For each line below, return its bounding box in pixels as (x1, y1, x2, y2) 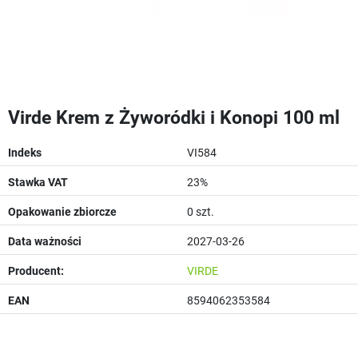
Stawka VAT (8, 176, 68, 189)
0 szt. (187, 205, 214, 218)
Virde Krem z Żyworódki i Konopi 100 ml (8, 106, 340, 129)
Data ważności (8, 235, 82, 248)
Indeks (8, 146, 42, 159)
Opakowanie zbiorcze (8, 205, 117, 218)
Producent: (8, 265, 64, 277)
